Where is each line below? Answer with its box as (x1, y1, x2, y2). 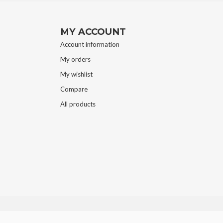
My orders (60, 55, 91, 64)
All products (60, 100, 96, 109)
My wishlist (60, 70, 93, 79)
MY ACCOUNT (60, 26, 126, 38)
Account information (60, 40, 119, 49)
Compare (60, 85, 88, 94)
